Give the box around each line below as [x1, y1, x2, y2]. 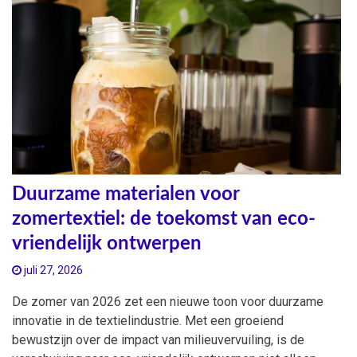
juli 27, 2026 [22, 263, 83, 277]
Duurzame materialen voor [12, 184, 239, 204]
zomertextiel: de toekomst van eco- [12, 209, 316, 229]
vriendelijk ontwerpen [12, 233, 202, 253]
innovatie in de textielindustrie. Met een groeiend [12, 312, 284, 328]
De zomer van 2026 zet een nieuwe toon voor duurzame [12, 293, 324, 309]
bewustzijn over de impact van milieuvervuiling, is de [12, 331, 304, 347]
